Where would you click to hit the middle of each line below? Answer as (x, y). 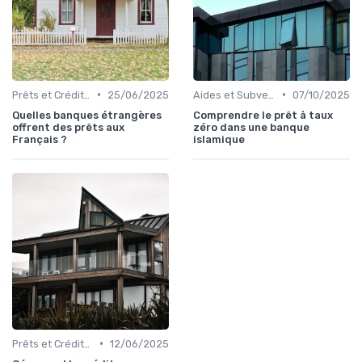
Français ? (40, 139)
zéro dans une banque (251, 127)
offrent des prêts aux (68, 127)
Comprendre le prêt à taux (263, 115)
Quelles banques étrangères (87, 115)
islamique (219, 139)
